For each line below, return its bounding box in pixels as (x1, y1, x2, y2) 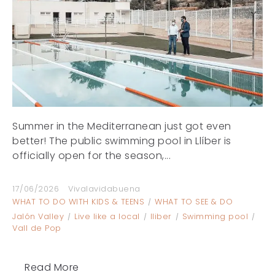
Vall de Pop (12, 222, 61, 233)
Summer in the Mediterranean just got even (12, 118, 231, 133)
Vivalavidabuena (68, 183, 141, 194)
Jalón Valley (12, 211, 64, 222)
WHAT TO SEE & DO (155, 196, 233, 207)
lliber (150, 211, 172, 222)
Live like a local (74, 211, 140, 222)
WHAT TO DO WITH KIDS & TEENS (12, 196, 144, 207)
